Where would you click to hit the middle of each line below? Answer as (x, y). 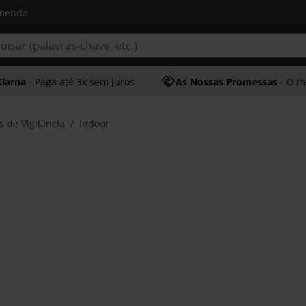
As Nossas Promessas (226, 82)
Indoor (94, 123)
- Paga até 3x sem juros (80, 82)
